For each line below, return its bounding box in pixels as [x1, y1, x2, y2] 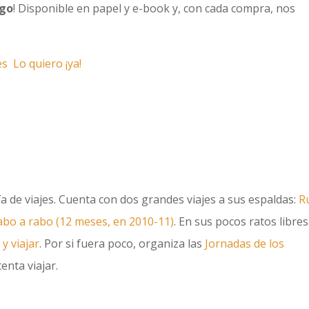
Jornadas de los [205, 235, 285, 251]
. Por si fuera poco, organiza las [39, 235, 206, 251]
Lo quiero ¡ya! [13, 55, 82, 71]
